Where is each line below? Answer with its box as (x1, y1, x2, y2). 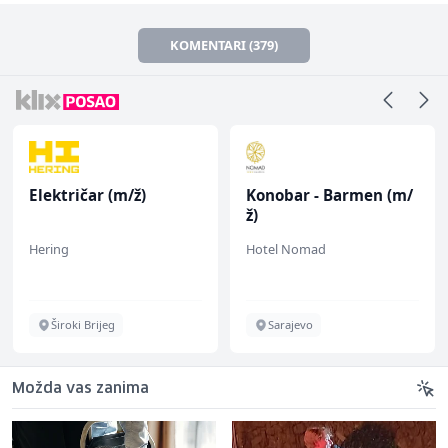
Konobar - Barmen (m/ (246, 184, 413, 205)
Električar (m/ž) (29, 184, 146, 205)
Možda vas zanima (12, 381, 149, 396)
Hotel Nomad (246, 239, 326, 258)
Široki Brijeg (51, 316, 115, 332)
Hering (29, 239, 69, 258)
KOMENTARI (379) (170, 35, 278, 54)
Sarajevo (268, 316, 313, 332)
